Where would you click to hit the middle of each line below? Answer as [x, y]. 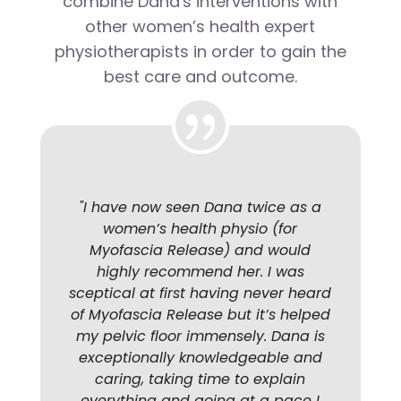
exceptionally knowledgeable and [200, 358]
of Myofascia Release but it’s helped [200, 315]
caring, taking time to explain [200, 380]
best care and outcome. [200, 77]
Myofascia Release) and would [200, 251]
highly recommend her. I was [200, 272]
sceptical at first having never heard [200, 294]
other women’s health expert [200, 27]
